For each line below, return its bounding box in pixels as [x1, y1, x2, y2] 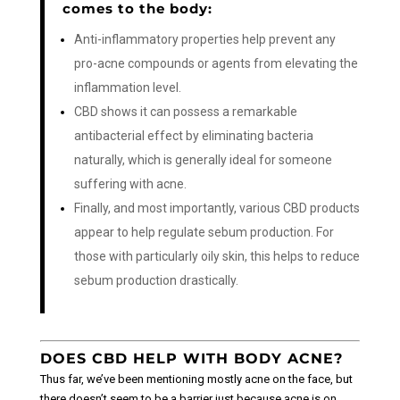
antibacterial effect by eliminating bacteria [73, 129, 313, 144]
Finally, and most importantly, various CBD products [73, 201, 360, 216]
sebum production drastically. [73, 273, 238, 288]
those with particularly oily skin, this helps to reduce [73, 249, 360, 264]
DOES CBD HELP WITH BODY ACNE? [39, 349, 343, 367]
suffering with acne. [73, 177, 187, 192]
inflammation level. [73, 80, 181, 96]
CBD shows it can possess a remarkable [73, 104, 297, 120]
